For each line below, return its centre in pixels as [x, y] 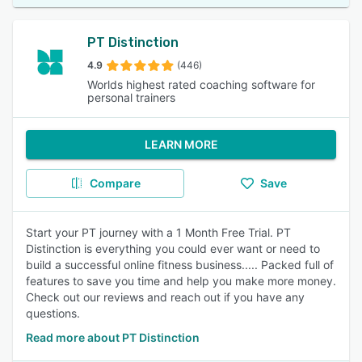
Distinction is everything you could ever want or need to [173, 248]
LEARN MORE [181, 144]
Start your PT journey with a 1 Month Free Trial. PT [158, 232]
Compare [115, 183]
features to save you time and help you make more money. [181, 281]
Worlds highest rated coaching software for [201, 84]
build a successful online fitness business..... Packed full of [180, 265]
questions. [53, 313]
